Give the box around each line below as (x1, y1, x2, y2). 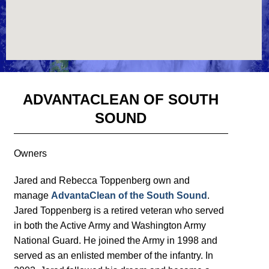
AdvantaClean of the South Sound (50, 190, 207, 201)
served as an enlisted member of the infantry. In (13, 250, 213, 261)
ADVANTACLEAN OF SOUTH (23, 91, 219, 108)
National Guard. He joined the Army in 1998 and (13, 235, 217, 246)
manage (13, 190, 51, 201)
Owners (13, 148, 47, 159)
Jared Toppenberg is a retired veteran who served (13, 205, 224, 216)
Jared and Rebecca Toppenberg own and (13, 175, 190, 186)
